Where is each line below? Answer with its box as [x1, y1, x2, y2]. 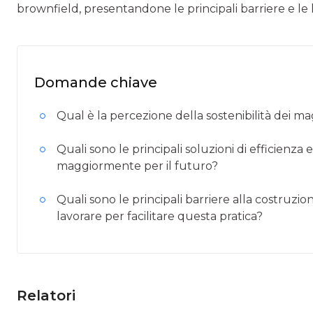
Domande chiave [34, 74, 157, 91]
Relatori [17, 287, 75, 304]
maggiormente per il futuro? [57, 159, 218, 173]
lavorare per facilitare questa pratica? [57, 210, 263, 223]
